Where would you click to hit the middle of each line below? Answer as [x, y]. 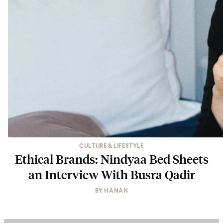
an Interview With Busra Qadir [111, 174]
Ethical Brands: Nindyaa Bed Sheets [111, 159]
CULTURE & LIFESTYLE [111, 146]
